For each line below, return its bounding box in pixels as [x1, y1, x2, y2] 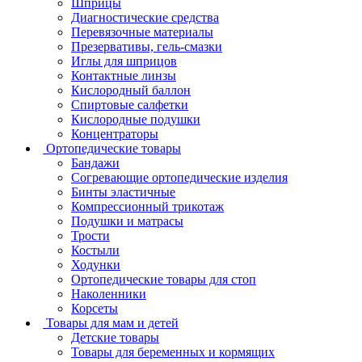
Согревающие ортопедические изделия [71, 170, 288, 184]
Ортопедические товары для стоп [71, 271, 256, 286]
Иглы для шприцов [71, 53, 177, 68]
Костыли [71, 242, 120, 257]
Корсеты [71, 301, 118, 315]
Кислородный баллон [71, 82, 191, 97]
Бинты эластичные [71, 184, 175, 199]
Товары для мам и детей [46, 315, 179, 330]
